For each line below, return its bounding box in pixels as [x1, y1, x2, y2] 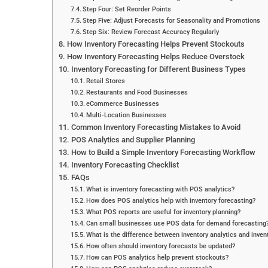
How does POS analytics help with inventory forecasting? [86, 196, 256, 205]
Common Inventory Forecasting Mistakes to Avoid [71, 123, 240, 132]
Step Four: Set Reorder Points [83, 5, 172, 13]
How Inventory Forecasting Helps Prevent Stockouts [66, 39, 245, 48]
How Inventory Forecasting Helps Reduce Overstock [66, 52, 245, 61]
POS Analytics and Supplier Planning [71, 135, 195, 144]
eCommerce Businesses [86, 99, 160, 108]
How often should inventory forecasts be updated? [86, 242, 236, 250]
